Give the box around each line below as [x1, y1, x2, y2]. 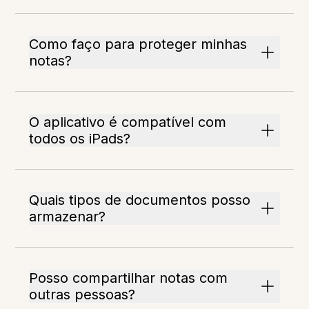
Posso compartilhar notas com [29, 270, 228, 287]
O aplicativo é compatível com [29, 114, 227, 131]
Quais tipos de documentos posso [29, 192, 251, 209]
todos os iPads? [29, 130, 131, 148]
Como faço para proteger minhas [29, 36, 248, 53]
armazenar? [29, 208, 106, 226]
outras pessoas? [29, 286, 136, 303]
